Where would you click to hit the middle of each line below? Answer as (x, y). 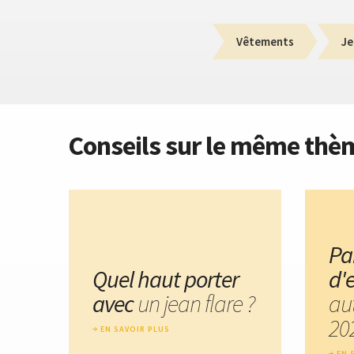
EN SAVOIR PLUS (135, 329)
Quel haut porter (166, 279)
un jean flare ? (196, 303)
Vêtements (265, 41)
